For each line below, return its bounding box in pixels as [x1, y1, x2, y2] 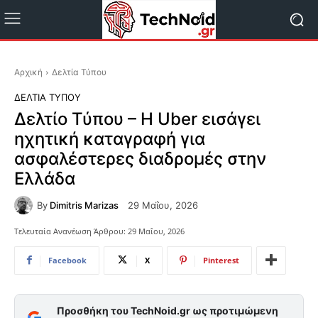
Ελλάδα [14, 168, 75, 189]
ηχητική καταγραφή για [14, 128, 205, 149]
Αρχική [14, 67, 43, 77]
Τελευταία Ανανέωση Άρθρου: [14, 225, 126, 236]
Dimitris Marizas [50, 199, 119, 211]
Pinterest [203, 254, 239, 265]
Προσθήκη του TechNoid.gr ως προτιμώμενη [56, 304, 278, 317]
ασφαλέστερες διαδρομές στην [14, 148, 266, 169]
